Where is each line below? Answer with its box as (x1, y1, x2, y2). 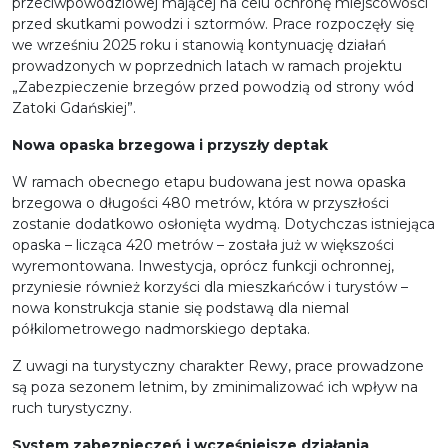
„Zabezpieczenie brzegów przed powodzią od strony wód (12, 78, 414, 97)
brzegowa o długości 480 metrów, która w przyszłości (12, 194, 389, 213)
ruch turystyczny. (12, 399, 132, 418)
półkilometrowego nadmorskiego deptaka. (12, 320, 310, 339)
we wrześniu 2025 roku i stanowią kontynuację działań (12, 36, 386, 55)
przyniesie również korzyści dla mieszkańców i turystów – (12, 278, 408, 297)
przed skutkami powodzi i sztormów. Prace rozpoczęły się (12, 15, 414, 34)
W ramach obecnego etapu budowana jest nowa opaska (12, 173, 406, 192)
